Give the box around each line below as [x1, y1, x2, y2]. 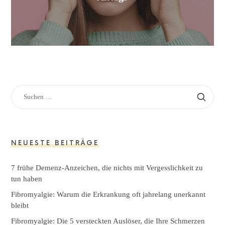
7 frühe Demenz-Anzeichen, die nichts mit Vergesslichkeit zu [11, 163, 203, 172]
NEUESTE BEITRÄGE [11, 139, 99, 147]
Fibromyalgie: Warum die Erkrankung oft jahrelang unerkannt [11, 190, 206, 198]
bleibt [11, 201, 29, 209]
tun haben [11, 174, 43, 183]
